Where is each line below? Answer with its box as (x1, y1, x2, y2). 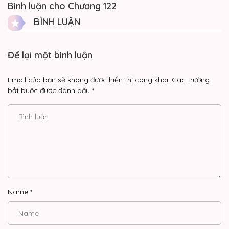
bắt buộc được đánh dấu (8, 85, 92, 95)
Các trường (172, 75, 210, 84)
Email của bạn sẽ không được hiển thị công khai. (8, 75, 170, 84)
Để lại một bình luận (8, 49, 93, 61)
